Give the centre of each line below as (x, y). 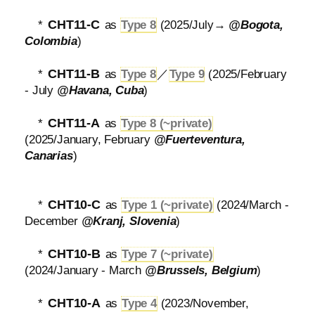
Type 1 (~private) (167, 205)
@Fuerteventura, (199, 140)
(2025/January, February (89, 140)
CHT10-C (74, 204)
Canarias (49, 156)
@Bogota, (256, 25)
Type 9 (187, 74)
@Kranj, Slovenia (129, 221)
